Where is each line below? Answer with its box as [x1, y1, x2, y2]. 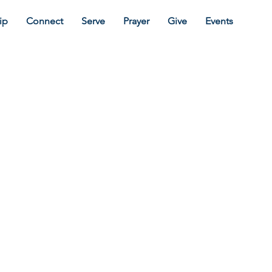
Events [205, 15, 233, 27]
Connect [26, 15, 63, 27]
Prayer [123, 15, 149, 27]
